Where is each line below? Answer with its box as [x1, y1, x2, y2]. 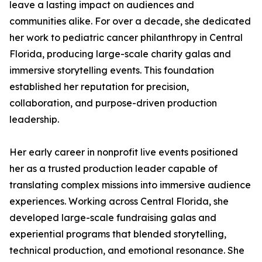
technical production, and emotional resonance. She [9, 244, 244, 256]
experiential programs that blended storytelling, [9, 228, 226, 240]
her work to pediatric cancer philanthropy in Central [9, 32, 243, 43]
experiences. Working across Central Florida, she [9, 195, 229, 207]
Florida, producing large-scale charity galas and [9, 48, 231, 60]
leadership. [9, 113, 59, 125]
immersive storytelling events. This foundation [9, 64, 214, 76]
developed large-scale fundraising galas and [9, 212, 216, 223]
